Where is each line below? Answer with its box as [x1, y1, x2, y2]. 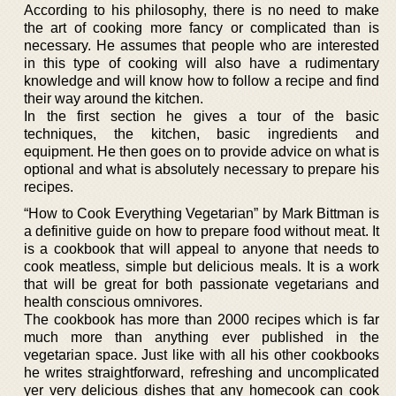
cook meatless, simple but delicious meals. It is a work [24, 258, 379, 274]
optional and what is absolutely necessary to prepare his [24, 161, 379, 177]
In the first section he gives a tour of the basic [24, 108, 379, 124]
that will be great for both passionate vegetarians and [24, 276, 379, 292]
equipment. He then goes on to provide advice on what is [24, 143, 379, 159]
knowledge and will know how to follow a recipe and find [24, 72, 379, 88]
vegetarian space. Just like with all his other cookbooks [24, 346, 379, 362]
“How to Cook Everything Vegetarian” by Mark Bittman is [24, 205, 379, 221]
